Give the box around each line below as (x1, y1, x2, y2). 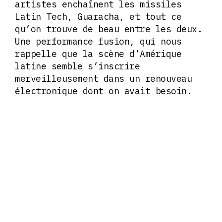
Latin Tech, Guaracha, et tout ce (15, 11, 181, 23)
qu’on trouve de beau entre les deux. (15, 23, 202, 35)
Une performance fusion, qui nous (15, 36, 181, 48)
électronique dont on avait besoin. (15, 85, 197, 97)
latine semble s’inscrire (15, 60, 140, 72)
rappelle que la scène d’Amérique (15, 48, 181, 60)
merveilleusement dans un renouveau (15, 73, 192, 85)
